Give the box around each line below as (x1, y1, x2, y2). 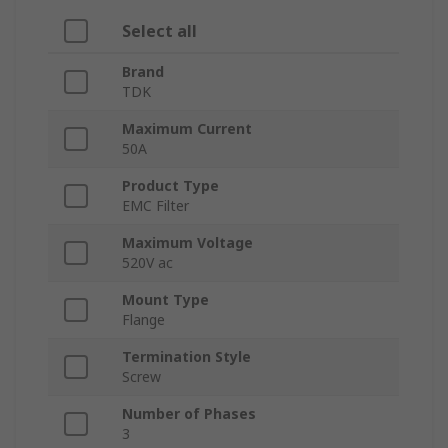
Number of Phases (122, 404, 256, 424)
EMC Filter (122, 196, 189, 216)
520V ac (122, 253, 173, 273)
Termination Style (122, 347, 251, 367)
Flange (122, 310, 165, 330)
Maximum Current (122, 119, 252, 139)
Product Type (122, 176, 219, 196)
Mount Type (122, 290, 209, 310)
